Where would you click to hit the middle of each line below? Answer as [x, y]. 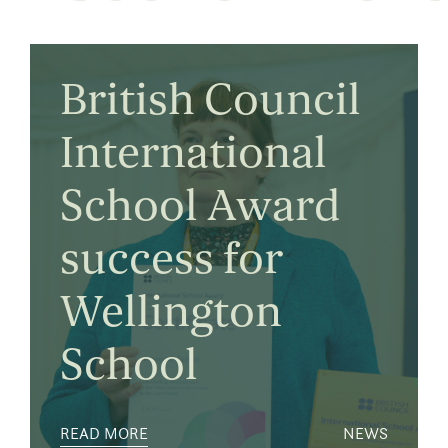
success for [171, 259]
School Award [200, 206]
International [193, 153]
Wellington [170, 312]
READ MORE [103, 434]
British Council [210, 100]
